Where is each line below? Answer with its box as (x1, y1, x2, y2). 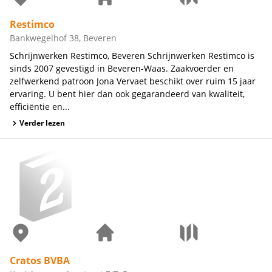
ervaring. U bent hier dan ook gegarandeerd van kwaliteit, (10, 87, 245, 100)
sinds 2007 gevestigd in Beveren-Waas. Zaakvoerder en (10, 62, 234, 74)
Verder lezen (19, 117, 65, 128)
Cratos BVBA (10, 253, 70, 267)
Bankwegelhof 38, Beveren (10, 32, 117, 44)
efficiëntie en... (10, 100, 70, 112)
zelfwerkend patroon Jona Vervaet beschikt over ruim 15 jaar (10, 75, 256, 87)
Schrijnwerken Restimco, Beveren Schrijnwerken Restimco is (10, 49, 254, 61)
